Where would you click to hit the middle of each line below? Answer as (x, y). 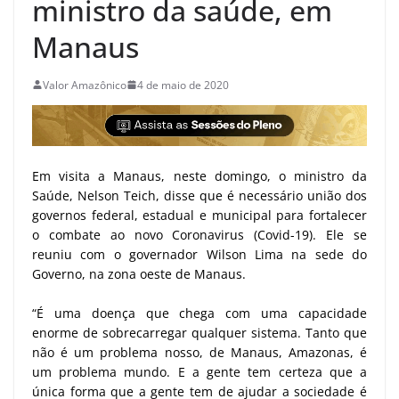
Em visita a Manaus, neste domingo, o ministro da (199, 175)
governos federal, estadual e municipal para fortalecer (199, 215)
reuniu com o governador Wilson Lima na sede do (199, 254)
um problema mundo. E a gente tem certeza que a (199, 371)
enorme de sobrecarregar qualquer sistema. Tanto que (199, 332)
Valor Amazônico (85, 85)
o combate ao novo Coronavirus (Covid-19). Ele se (199, 234)
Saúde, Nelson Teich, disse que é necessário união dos (199, 195)
